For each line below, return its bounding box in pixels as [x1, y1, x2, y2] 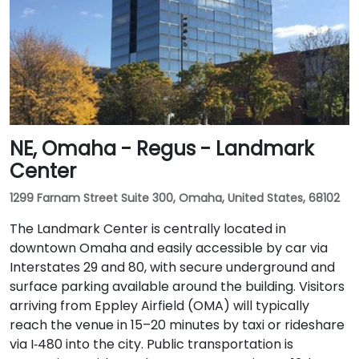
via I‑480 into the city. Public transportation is [10, 335, 293, 353]
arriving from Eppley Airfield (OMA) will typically [10, 296, 309, 315]
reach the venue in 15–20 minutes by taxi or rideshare [10, 316, 345, 334]
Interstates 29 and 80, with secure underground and [10, 258, 335, 276]
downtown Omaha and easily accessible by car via [10, 239, 328, 257]
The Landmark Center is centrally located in [10, 220, 286, 238]
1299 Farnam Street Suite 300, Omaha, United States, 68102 [10, 190, 340, 206]
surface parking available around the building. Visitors [10, 277, 345, 296]
